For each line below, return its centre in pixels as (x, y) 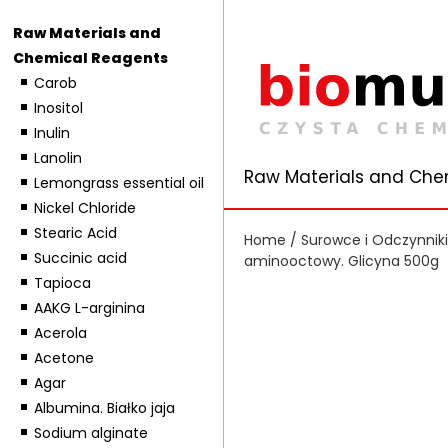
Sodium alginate (90, 433)
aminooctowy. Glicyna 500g (341, 260)
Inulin (51, 133)
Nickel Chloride (84, 208)
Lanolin (57, 158)
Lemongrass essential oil (118, 183)
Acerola (60, 333)
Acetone (63, 358)
